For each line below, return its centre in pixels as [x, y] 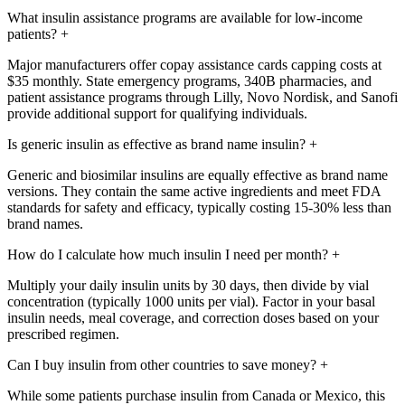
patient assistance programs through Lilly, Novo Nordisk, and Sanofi [202, 98]
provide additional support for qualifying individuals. [157, 114]
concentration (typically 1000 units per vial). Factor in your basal [191, 302]
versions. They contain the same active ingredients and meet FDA [194, 192]
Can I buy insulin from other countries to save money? [162, 365]
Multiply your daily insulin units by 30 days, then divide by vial [188, 286]
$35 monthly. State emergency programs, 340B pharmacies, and [189, 81]
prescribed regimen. [63, 334]
